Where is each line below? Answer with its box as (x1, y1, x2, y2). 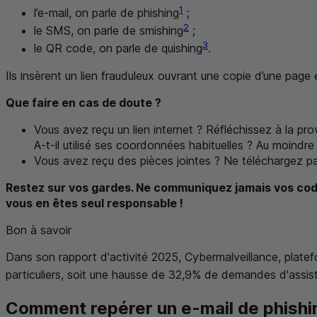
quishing (161, 41, 202, 56)
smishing (139, 23, 183, 38)
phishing (137, 6, 179, 21)
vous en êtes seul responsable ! (6, 195, 183, 210)
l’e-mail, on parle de (34, 6, 137, 21)
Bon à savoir (6, 222, 71, 237)
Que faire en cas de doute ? (6, 95, 161, 110)
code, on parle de (62, 41, 161, 56)
